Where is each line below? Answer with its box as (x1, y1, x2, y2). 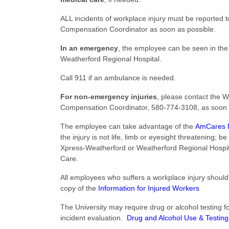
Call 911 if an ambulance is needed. (60, 74, 180, 82)
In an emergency (60, 44, 118, 52)
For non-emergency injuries (60, 93, 157, 101)
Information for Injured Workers (98, 184, 199, 192)
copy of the (60, 184, 98, 192)
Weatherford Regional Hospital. (60, 55, 162, 63)
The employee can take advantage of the (60, 122, 195, 130)
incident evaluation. (60, 214, 127, 222)
